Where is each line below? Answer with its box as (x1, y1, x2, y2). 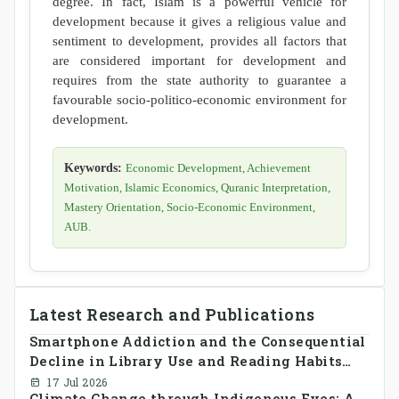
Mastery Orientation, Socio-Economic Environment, (64, 200, 315, 214)
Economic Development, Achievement (126, 161, 311, 175)
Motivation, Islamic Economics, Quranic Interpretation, (64, 181, 330, 194)
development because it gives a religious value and (53, 13, 346, 28)
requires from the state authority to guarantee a (53, 72, 346, 87)
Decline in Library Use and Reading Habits (29, 351, 343, 370)
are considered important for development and (53, 53, 346, 68)
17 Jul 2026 (47, 374, 108, 389)
